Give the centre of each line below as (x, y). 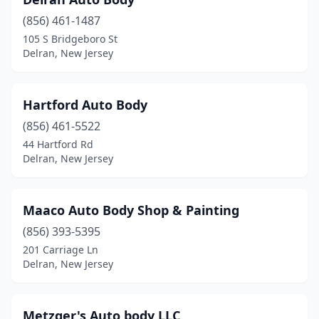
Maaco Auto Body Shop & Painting (131, 210)
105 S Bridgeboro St (70, 39)
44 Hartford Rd (58, 144)
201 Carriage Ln (61, 250)
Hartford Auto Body (85, 105)
